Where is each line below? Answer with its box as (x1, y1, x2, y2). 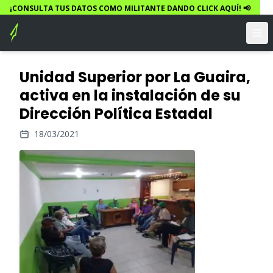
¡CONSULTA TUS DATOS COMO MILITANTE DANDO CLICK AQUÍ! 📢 (10, 3, 250, 13)
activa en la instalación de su (19, 85, 241, 105)
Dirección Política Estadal (19, 104, 213, 124)
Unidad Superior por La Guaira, (19, 67, 250, 87)
